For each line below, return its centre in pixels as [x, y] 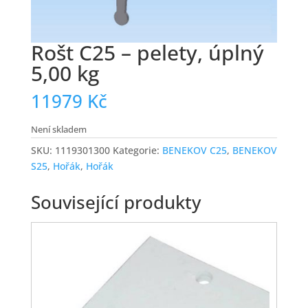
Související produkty [115, 202]
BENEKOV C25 [194, 151]
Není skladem [58, 130]
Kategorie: [137, 151]
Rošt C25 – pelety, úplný [147, 53]
